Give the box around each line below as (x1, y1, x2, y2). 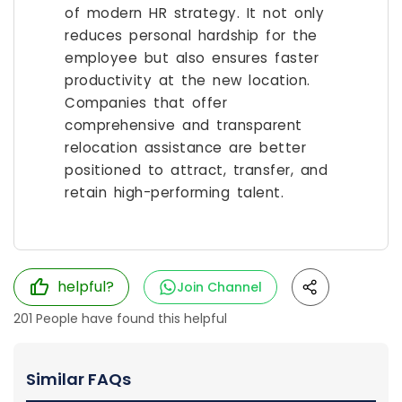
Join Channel (177, 277, 262, 296)
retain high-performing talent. (65, 182, 284, 202)
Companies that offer (65, 92, 227, 112)
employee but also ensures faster (65, 48, 319, 67)
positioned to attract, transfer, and (65, 160, 328, 179)
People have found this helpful (32, 309, 227, 328)
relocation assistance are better (65, 137, 306, 157)
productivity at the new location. (65, 70, 310, 90)
